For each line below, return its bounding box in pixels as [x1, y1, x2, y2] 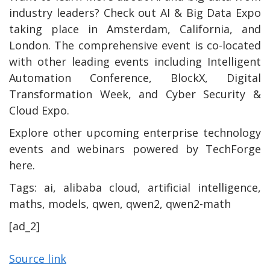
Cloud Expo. [9, 103, 69, 118]
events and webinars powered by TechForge [9, 142, 261, 157]
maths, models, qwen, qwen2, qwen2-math [9, 196, 231, 212]
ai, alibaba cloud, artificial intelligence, [37, 180, 261, 195]
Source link [9, 251, 66, 266]
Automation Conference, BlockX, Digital [9, 71, 261, 86]
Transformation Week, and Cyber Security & [9, 87, 261, 102]
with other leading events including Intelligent [9, 54, 261, 69]
